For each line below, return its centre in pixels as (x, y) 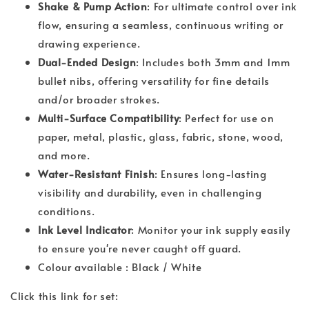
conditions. (67, 211)
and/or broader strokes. (99, 99)
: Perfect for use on (227, 118)
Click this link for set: (64, 296)
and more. (64, 155)
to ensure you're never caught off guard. (140, 248)
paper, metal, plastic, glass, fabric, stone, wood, (161, 137)
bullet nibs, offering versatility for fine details (154, 81)
